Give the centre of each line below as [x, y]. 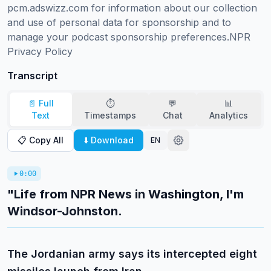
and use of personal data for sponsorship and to [119, 22]
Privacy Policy [40, 51]
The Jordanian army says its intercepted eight [132, 254]
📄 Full [41, 103]
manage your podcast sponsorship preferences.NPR [129, 37]
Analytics [229, 115]
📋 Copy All [41, 140]
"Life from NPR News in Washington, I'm [126, 194]
